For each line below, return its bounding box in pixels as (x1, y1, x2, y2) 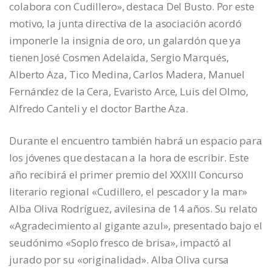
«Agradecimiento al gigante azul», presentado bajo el (9, 219, 262, 233)
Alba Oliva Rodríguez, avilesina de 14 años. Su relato (9, 202, 257, 216)
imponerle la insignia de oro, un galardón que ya (9, 33, 242, 48)
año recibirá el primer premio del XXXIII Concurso (9, 168, 244, 182)
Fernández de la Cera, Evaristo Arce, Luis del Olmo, (9, 84, 248, 99)
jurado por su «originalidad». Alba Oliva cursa (9, 253, 229, 267)
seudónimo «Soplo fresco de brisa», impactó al (9, 236, 231, 250)
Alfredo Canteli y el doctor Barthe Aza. (9, 101, 189, 116)
